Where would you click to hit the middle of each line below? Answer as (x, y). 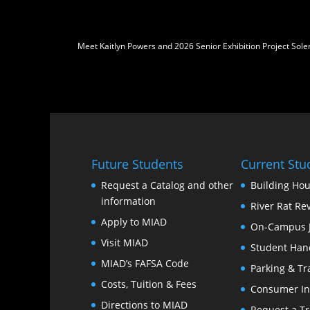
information (128, 201)
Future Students (137, 164)
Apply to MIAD (134, 221)
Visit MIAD (125, 242)
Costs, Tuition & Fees (149, 284)
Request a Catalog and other (167, 185)
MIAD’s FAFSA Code (145, 263)
